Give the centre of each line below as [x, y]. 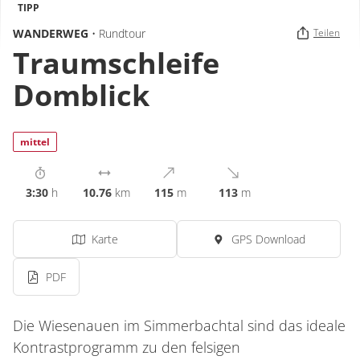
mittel [35, 142]
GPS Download [268, 239]
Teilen [327, 33]
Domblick [81, 95]
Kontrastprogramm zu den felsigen [127, 347]
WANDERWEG [52, 33]
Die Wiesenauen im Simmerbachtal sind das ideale [179, 325]
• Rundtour [119, 33]
